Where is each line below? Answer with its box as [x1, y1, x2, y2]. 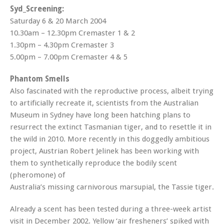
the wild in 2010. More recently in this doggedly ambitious [10, 134, 209, 143]
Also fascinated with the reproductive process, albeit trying [10, 86, 213, 95]
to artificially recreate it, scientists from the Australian [10, 98, 198, 107]
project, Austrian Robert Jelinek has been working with [10, 146, 199, 155]
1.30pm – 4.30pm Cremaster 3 [10, 40, 114, 49]
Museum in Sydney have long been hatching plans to [10, 110, 190, 119]
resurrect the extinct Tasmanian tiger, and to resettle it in [10, 122, 211, 131]
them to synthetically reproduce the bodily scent [10, 158, 177, 167]
